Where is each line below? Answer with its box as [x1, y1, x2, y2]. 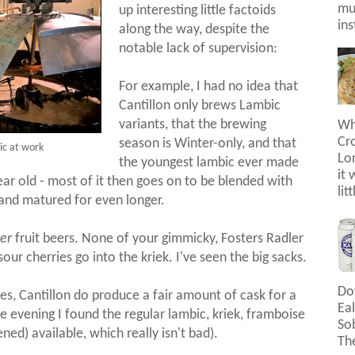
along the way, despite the [119, 22, 270, 36]
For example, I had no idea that [119, 79, 299, 94]
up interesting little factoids [119, 3, 277, 17]
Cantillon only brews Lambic [119, 98, 281, 113]
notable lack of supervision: [119, 41, 278, 55]
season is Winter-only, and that [119, 136, 297, 151]
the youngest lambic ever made [119, 155, 300, 170]
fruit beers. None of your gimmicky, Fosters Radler [12, 231, 303, 246]
